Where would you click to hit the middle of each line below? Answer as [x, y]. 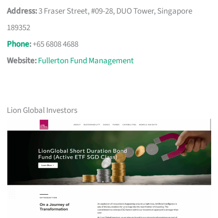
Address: [22, 11]
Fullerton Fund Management [86, 61]
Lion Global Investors [42, 110]
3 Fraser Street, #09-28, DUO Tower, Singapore [115, 11]
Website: [22, 61]
